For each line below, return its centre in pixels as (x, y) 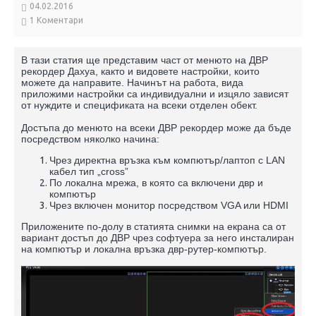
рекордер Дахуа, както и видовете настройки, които (140, 71)
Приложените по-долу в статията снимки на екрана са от (153, 226)
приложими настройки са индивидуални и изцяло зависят (155, 94)
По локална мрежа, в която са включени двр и (156, 183)
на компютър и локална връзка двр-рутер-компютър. (144, 249)
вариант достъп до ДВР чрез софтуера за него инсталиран (158, 238)
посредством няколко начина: (90, 139)
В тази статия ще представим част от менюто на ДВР (145, 60)
